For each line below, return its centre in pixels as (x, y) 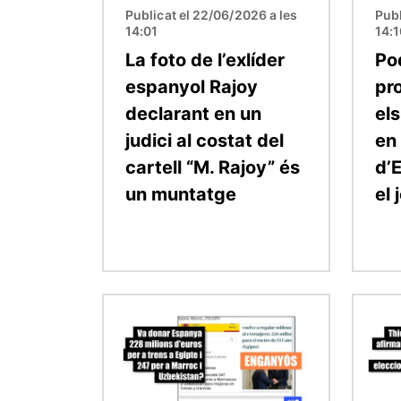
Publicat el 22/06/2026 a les (212, 14)
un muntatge (181, 194)
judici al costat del (205, 140)
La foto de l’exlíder (205, 60)
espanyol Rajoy (192, 86)
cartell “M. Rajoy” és (213, 167)
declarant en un (193, 113)
